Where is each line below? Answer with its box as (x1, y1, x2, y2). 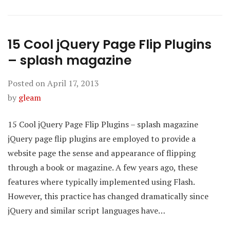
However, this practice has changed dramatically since (8, 190, 208, 202)
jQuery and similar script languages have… (8, 205, 165, 216)
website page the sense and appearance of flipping (8, 147, 196, 159)
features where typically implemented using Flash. (8, 176, 195, 187)
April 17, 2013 (47, 78, 99, 89)
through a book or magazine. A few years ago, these (8, 162, 198, 173)
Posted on (8, 78, 47, 89)
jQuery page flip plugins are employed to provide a (8, 133, 196, 144)
